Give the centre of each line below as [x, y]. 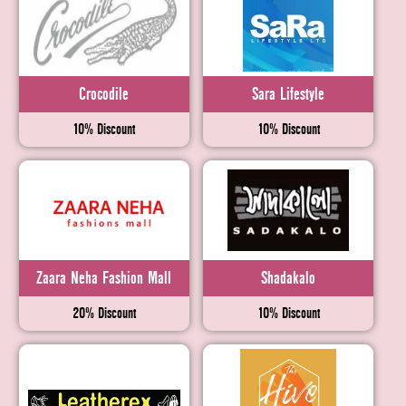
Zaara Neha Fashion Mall [104, 278]
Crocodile [104, 94]
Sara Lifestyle [289, 94]
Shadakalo [289, 278]
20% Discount [104, 313]
